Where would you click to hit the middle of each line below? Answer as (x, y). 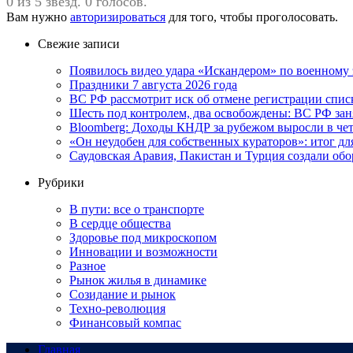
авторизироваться (118, 17)
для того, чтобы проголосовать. (252, 17)
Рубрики (61, 183)
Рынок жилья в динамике (138, 281)
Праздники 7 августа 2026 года (153, 85)
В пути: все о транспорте (137, 210)
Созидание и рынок (123, 295)
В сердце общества (120, 224)
